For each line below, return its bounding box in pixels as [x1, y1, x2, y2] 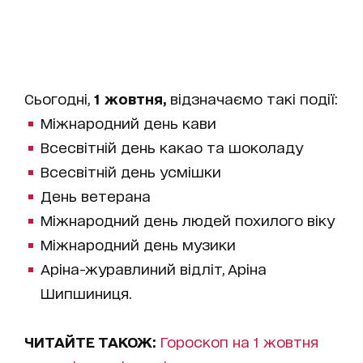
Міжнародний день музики [41, 235, 236, 252]
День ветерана [41, 186, 151, 203]
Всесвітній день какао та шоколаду [41, 138, 303, 155]
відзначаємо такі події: [166, 89, 338, 106]
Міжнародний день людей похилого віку [41, 211, 335, 228]
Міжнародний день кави [41, 113, 220, 130]
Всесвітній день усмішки [41, 162, 221, 179]
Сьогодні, [24, 89, 90, 106]
